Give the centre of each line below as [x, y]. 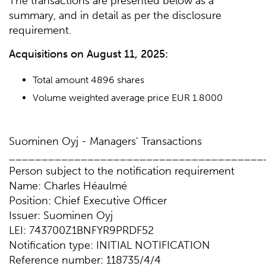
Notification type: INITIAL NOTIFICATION [110, 245]
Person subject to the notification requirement [122, 171]
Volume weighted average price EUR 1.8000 [128, 98]
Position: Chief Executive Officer [88, 201]
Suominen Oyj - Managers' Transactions [105, 141]
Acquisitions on [46, 54]
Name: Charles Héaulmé [68, 186]
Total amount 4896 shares [88, 80]
